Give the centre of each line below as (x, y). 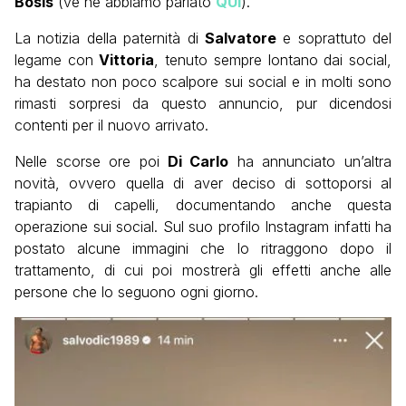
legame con (57, 60)
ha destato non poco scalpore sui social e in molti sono (203, 82)
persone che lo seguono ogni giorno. (136, 292)
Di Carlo (194, 162)
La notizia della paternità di (110, 39)
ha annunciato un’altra (310, 162)
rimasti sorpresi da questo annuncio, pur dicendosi (203, 104)
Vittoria (127, 60)
